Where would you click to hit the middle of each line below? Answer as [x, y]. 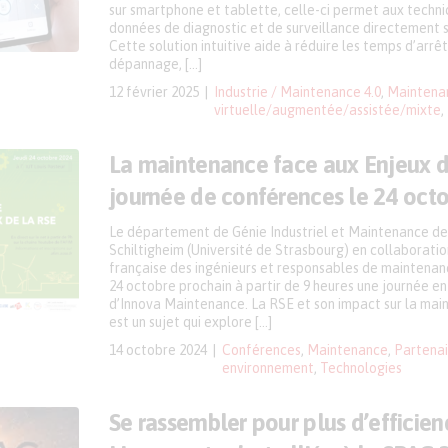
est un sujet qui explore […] [190, 322]
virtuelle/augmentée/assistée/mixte [327, 110]
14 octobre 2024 [158, 350]
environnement [268, 368]
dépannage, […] [155, 64]
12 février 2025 [154, 92]
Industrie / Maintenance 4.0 [297, 92]
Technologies [361, 368]
